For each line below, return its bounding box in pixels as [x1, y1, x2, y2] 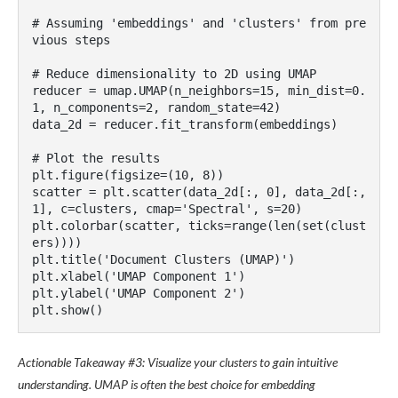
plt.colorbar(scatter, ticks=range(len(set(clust [32, 219, 366, 233]
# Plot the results [32, 151, 160, 165]
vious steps [32, 33, 110, 47]
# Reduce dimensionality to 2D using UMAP [32, 67, 316, 81]
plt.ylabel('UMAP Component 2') [32, 286, 245, 300]
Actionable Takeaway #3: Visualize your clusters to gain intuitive [18, 354, 338, 370]
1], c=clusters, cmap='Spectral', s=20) [32, 202, 302, 216]
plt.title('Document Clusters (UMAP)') [32, 252, 295, 267]
